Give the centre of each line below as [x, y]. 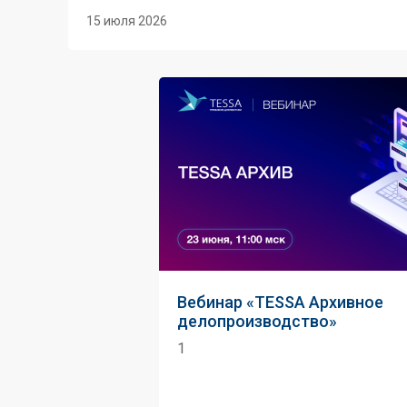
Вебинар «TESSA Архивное [280, 302]
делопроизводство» [257, 321]
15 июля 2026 [127, 21]
